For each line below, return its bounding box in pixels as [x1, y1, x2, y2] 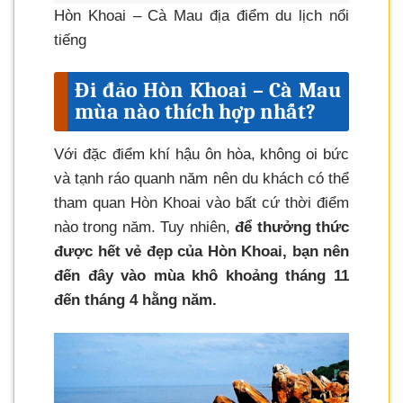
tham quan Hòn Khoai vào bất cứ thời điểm [54, 194, 349, 212]
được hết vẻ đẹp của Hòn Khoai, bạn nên [54, 243, 349, 261]
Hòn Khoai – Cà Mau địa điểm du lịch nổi [54, 7, 349, 25]
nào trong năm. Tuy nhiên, [54, 219, 236, 237]
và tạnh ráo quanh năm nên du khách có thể [54, 170, 349, 188]
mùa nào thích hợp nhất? [75, 99, 316, 125]
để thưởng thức [235, 219, 350, 237]
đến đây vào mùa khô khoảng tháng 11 [54, 267, 349, 285]
